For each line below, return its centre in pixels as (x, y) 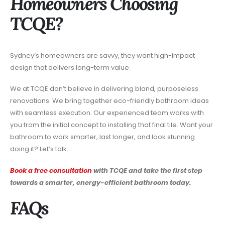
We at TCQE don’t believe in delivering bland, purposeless (104, 89)
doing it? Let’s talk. (40, 149)
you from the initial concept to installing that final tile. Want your (111, 125)
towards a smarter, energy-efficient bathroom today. (101, 182)
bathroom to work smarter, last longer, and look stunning (102, 137)
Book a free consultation (51, 170)
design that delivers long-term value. (71, 67)
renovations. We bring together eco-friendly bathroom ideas (109, 101)
